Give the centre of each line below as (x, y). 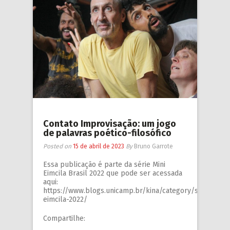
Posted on (58, 147)
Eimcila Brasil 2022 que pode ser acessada (113, 174)
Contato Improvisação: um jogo (110, 124)
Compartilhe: (64, 219)
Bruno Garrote (154, 147)
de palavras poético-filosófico (107, 133)
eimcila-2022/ (67, 200)
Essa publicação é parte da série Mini (104, 165)
